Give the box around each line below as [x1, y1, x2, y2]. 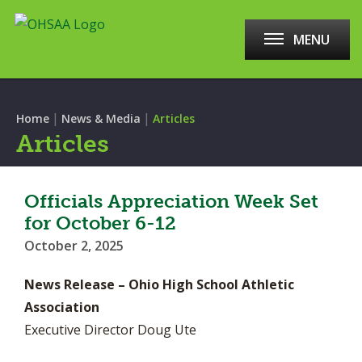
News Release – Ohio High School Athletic [24, 276, 294, 293]
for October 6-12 [24, 212, 176, 234]
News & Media [61, 111, 141, 126]
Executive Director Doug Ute [24, 321, 196, 339]
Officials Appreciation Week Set [24, 190, 318, 213]
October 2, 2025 [24, 237, 124, 255]
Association [24, 298, 99, 316]
